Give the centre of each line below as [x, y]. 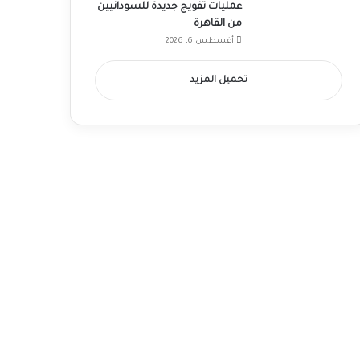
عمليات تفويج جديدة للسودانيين [169, 8]
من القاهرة [217, 25]
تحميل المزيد [218, 81]
